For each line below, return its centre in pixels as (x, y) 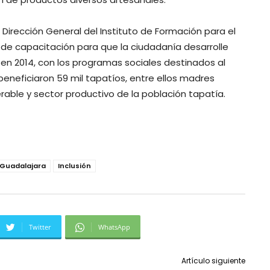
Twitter (40, 227)
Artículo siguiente (213, 261)
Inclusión (74, 166)
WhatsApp (114, 227)
